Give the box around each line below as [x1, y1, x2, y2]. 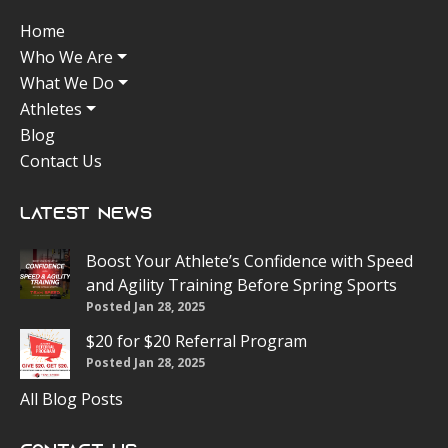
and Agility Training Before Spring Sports [86, 274, 397, 296]
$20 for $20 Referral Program [86, 330, 307, 352]
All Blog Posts [20, 388, 123, 410]
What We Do [20, 72, 114, 94]
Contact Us [20, 150, 102, 172]
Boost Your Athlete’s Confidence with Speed [86, 250, 413, 272]
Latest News [20, 207, 152, 223]
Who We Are [20, 46, 113, 68]
